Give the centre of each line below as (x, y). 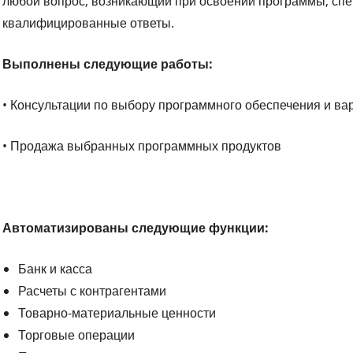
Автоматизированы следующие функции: (136, 227)
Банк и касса (56, 268)
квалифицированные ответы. (90, 22)
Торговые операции (77, 334)
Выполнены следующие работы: (108, 63)
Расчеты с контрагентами (93, 290)
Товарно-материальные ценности (117, 312)
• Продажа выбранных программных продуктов (142, 145)
